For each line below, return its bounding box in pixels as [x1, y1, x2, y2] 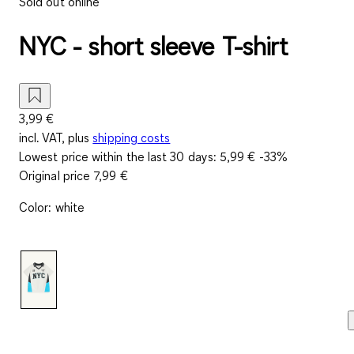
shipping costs [92, 129, 171, 145]
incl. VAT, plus [19, 129, 90, 145]
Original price [19, 167, 94, 183]
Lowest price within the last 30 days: [19, 148, 220, 164]
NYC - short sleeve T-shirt [19, 30, 288, 63]
